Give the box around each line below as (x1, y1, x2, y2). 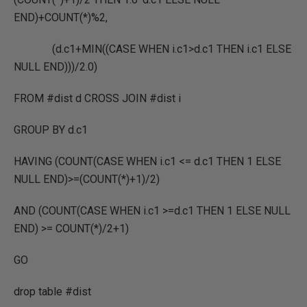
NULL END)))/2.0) (14, 60, 97, 73)
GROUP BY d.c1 (14, 123, 88, 136)
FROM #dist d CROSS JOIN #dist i (14, 92, 181, 105)
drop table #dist (14, 285, 91, 298)
